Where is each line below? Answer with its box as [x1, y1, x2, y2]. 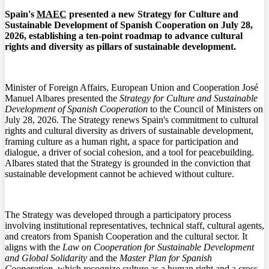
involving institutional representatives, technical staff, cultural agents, [5, 220, 264, 231]
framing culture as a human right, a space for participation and [5, 136, 238, 147]
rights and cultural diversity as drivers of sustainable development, [5, 125, 253, 136]
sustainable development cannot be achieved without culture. [5, 168, 234, 179]
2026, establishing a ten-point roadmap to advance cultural [5, 30, 243, 41]
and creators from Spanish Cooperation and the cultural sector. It [5, 231, 247, 241]
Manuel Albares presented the [5, 92, 119, 103]
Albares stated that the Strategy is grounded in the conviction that [5, 157, 250, 168]
